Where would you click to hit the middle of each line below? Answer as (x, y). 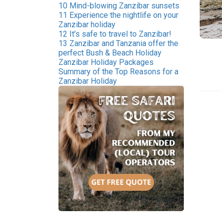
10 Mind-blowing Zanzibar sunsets (119, 6)
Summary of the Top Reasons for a (118, 72)
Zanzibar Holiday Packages (106, 62)
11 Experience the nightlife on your (118, 15)
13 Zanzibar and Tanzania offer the (118, 43)
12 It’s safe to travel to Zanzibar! (115, 34)
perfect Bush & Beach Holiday (110, 53)
